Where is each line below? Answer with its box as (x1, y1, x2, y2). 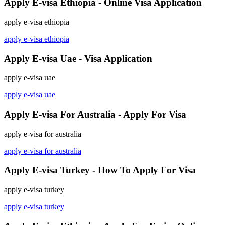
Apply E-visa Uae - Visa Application (4, 53, 152, 64)
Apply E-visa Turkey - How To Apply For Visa (4, 165, 196, 176)
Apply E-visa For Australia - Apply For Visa (4, 109, 186, 120)
